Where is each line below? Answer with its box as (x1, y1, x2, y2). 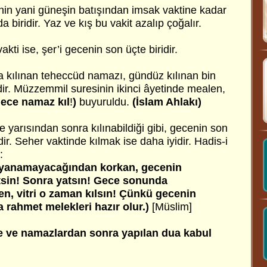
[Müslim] (149, 201, 192, 213)
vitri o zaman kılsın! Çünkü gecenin (14, 188, 196, 200)
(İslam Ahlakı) (129, 96, 201, 108)
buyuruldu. (76, 96, 129, 108)
